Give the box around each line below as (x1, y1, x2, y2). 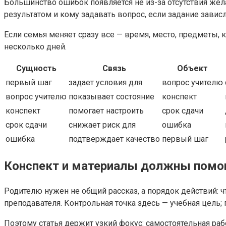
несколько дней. (4, 42, 67, 52)
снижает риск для (69, 120, 136, 130)
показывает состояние (69, 92, 154, 102)
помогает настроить (69, 106, 144, 116)
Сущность (16, 64, 56, 74)
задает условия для (69, 78, 142, 88)
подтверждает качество (69, 134, 160, 144)
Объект (177, 64, 208, 74)
